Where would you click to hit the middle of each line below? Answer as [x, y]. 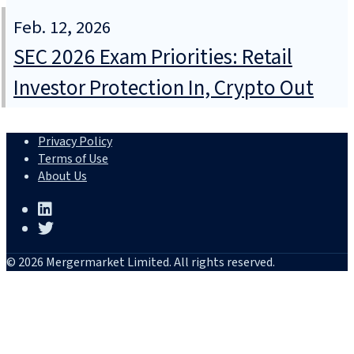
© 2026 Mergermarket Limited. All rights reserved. [141, 263]
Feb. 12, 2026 [62, 28]
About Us [62, 177]
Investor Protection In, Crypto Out [164, 88]
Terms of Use [73, 159]
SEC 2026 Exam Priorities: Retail [153, 58]
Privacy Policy [75, 142]
